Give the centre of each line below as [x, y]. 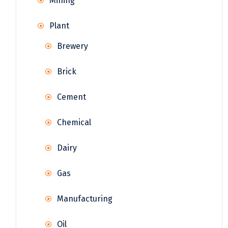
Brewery [73, 46]
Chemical [74, 122]
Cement [72, 97]
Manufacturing [85, 198]
